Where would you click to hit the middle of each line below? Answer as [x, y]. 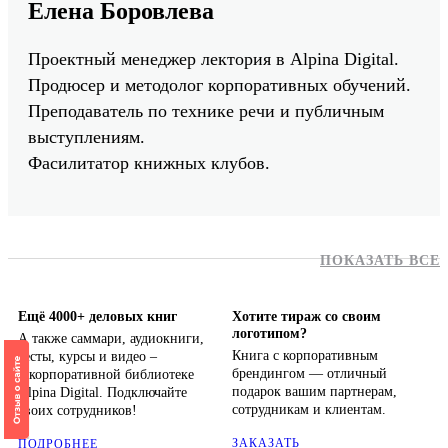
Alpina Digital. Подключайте [102, 393]
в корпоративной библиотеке [106, 375]
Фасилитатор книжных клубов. [149, 163]
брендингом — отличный [309, 374]
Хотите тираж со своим [306, 317]
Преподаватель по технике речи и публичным [206, 111]
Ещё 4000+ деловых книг [97, 317]
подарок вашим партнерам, [314, 392]
